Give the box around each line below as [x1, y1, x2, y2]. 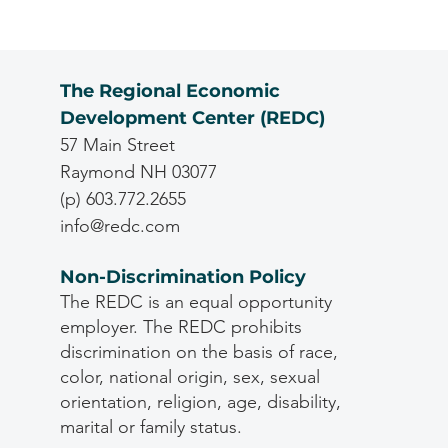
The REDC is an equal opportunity [59, 290, 332, 313]
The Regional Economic [59, 79, 280, 102]
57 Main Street [59, 133, 175, 156]
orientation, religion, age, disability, [59, 390, 341, 413]
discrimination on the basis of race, [59, 340, 338, 363]
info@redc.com [59, 214, 180, 237]
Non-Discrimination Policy [59, 265, 306, 288]
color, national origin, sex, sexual [59, 365, 320, 388]
